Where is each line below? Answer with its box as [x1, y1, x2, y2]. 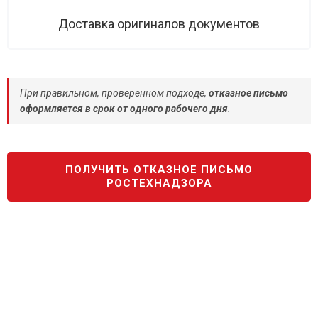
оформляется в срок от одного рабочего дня [20, 103, 228, 114]
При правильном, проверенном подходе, [20, 87, 209, 99]
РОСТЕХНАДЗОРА [106, 177, 212, 190]
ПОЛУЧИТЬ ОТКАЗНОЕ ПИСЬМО [65, 163, 253, 176]
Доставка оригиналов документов [58, 16, 260, 31]
